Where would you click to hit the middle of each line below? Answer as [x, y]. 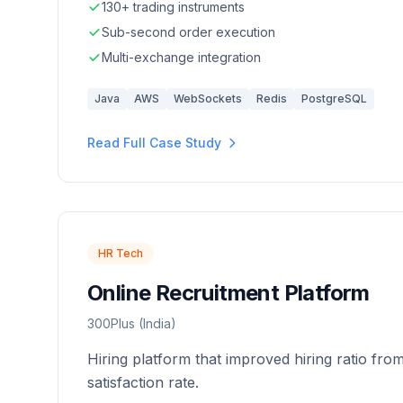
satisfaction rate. [143, 382]
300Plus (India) [132, 323]
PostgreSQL [334, 99]
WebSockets [208, 99]
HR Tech [121, 253]
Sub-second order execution [188, 32]
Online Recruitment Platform [228, 293]
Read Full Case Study [154, 143]
